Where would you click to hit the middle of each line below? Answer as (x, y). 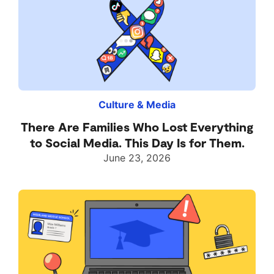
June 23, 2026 (137, 158)
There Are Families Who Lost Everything (137, 127)
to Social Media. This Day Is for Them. (137, 143)
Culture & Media (137, 105)
